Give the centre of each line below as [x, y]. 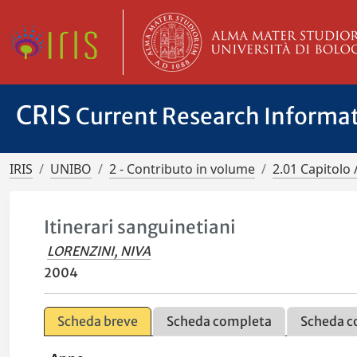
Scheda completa [220, 321]
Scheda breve [98, 321]
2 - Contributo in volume [182, 169]
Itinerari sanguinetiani [140, 227]
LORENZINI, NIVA [99, 251]
